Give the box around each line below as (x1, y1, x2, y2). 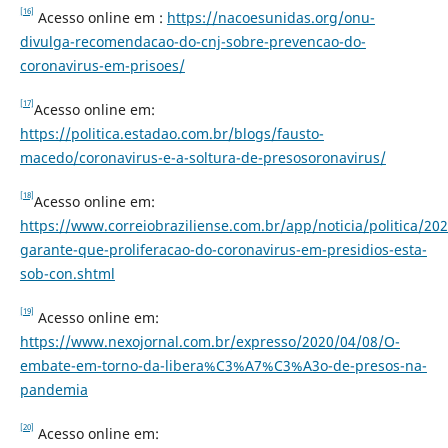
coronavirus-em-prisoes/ (19, 55, 185, 75)
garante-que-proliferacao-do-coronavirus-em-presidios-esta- (19, 239, 427, 259)
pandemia (19, 379, 88, 399)
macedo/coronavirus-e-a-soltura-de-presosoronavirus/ (19, 147, 386, 167)
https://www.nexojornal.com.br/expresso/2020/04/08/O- (19, 331, 400, 351)
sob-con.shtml (19, 263, 115, 283)
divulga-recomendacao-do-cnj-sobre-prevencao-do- (19, 31, 366, 51)
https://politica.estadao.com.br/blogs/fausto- (19, 123, 324, 143)
